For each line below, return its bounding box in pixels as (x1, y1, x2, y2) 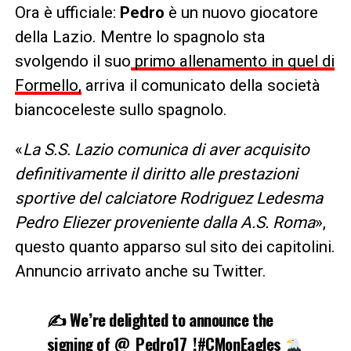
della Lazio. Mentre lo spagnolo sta (14, 27, 266, 47)
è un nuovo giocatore (164, 3, 318, 23)
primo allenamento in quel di (130, 52, 335, 71)
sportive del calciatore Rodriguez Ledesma (14, 189, 323, 208)
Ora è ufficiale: (14, 3, 120, 23)
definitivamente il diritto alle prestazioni (14, 165, 298, 184)
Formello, (14, 76, 81, 96)
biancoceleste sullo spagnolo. (14, 100, 227, 120)
